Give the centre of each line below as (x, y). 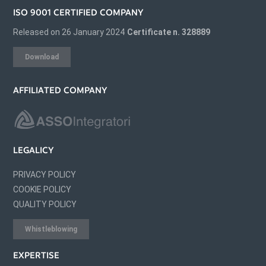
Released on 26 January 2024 (69, 32)
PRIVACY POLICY (45, 175)
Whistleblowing (51, 229)
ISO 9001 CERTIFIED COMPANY (79, 12)
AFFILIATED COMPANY (61, 90)
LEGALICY (34, 151)
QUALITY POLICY (45, 205)
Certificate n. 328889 (169, 32)
